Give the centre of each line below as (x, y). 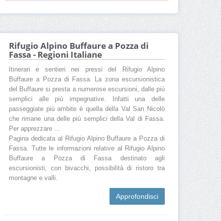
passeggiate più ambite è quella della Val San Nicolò (87, 109)
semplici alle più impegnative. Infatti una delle (87, 99)
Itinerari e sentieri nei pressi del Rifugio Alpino (87, 70)
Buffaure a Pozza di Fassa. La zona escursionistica (87, 80)
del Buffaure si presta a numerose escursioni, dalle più (87, 90)
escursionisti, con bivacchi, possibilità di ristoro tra (87, 168)
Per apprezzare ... (35, 129)
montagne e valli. (33, 178)
